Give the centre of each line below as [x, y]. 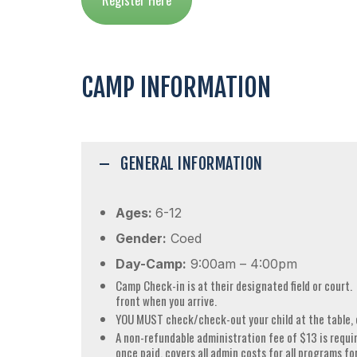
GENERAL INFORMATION [192, 163]
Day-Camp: [151, 263]
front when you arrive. [166, 300]
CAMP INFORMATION [176, 87]
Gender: [141, 238]
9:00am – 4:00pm [242, 263]
